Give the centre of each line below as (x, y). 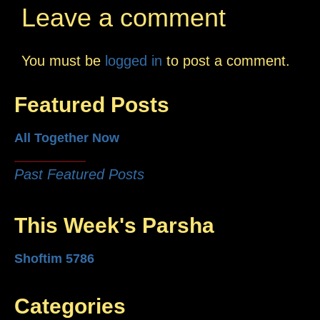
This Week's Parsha (114, 225)
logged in (134, 60)
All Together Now (67, 137)
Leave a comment (124, 17)
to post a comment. (226, 60)
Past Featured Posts (79, 174)
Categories (70, 306)
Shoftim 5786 (54, 258)
